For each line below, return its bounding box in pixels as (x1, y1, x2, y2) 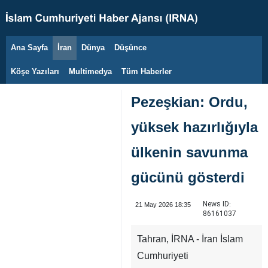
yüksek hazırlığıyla (131, 119, 258, 135)
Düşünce (114, 43, 147, 52)
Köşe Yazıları (11, 67, 59, 76)
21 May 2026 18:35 (135, 201, 191, 208)
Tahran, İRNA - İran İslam (137, 234, 243, 244)
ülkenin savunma (131, 144, 248, 160)
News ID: (202, 199, 231, 210)
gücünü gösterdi (131, 169, 245, 185)
